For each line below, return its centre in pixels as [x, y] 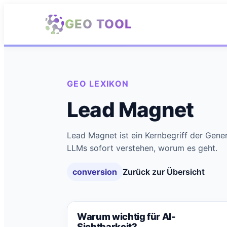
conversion [95, 172]
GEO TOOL [99, 24]
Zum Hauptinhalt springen [53, 10]
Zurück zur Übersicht [164, 172]
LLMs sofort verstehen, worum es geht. [142, 148]
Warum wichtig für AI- [126, 217]
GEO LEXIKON [98, 84]
